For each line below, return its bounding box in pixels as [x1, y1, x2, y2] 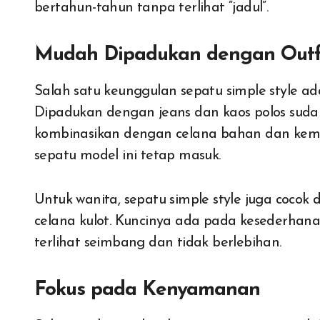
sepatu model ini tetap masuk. [34, 149, 221, 163]
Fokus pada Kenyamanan [34, 280, 260, 300]
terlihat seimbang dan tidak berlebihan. [34, 236, 281, 250]
